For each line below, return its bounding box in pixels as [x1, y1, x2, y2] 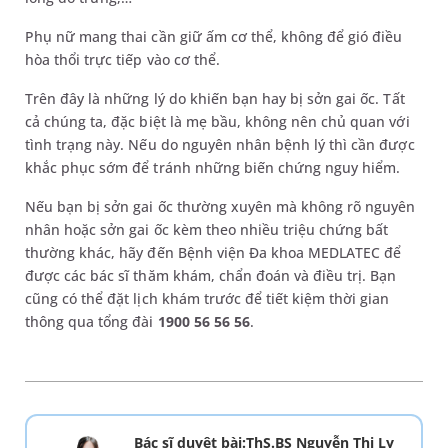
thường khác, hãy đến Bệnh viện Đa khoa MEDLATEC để [25, 242, 402, 262]
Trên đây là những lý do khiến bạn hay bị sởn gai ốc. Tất [25, 88, 405, 108]
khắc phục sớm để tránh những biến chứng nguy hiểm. [25, 157, 405, 177]
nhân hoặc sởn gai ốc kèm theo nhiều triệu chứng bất [25, 219, 389, 239]
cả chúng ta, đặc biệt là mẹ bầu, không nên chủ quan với [25, 111, 410, 131]
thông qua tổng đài [25, 311, 158, 331]
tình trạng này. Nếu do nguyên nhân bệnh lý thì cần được [25, 134, 415, 154]
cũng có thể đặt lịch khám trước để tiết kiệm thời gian [25, 288, 390, 308]
